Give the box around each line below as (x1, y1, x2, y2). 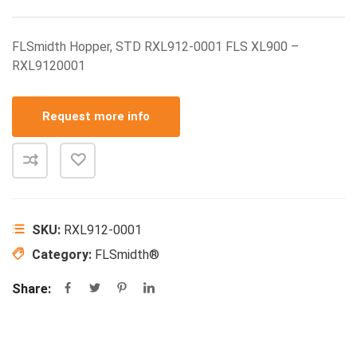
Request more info (42, 109, 150, 124)
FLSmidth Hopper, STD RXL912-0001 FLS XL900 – (12, 39, 299, 54)
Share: (12, 281, 51, 296)
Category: (32, 247, 95, 262)
